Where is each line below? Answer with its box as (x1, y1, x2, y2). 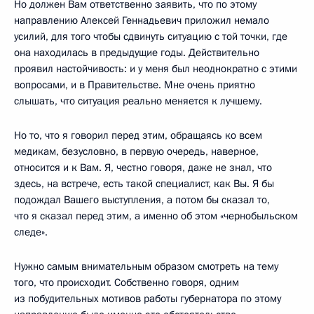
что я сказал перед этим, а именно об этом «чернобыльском (14, 208, 298, 223)
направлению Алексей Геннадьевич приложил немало (14, 13, 269, 27)
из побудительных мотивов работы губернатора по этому (14, 291, 281, 306)
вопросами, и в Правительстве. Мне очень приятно (14, 77, 255, 92)
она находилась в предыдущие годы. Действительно (14, 45, 259, 60)
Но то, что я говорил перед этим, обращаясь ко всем (14, 128, 262, 142)
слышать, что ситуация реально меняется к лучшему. (14, 93, 262, 108)
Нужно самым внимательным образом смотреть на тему (14, 259, 278, 273)
